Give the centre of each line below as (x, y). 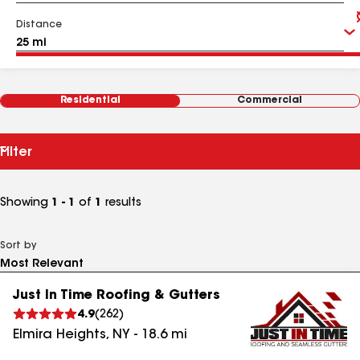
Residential (90, 100)
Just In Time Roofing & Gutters (117, 296)
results (122, 203)
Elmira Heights (59, 335)
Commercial (270, 100)
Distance (39, 25)
